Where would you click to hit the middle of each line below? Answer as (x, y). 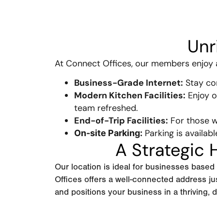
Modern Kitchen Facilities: (130, 95)
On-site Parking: (108, 133)
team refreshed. (106, 108)
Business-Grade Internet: (129, 83)
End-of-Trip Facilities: (121, 120)
